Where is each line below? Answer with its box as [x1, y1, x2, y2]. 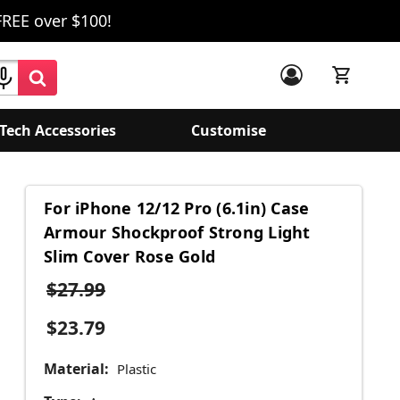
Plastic [116, 360, 156, 379]
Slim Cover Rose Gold [44, 246, 215, 268]
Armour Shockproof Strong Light [44, 221, 311, 244]
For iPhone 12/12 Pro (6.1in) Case [44, 197, 310, 220]
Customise [191, 121, 266, 140]
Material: [44, 359, 109, 379]
